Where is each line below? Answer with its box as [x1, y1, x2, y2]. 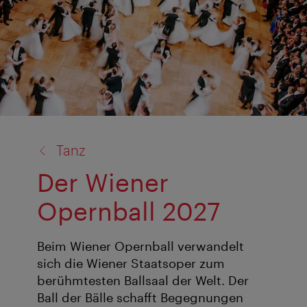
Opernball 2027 [37, 196, 220, 225]
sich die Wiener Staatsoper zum [37, 256, 225, 271]
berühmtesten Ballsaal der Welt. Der [37, 273, 249, 288]
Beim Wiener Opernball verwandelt [37, 238, 244, 254]
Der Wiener [37, 167, 169, 197]
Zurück [21, 127, 55, 140]
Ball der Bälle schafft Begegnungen [37, 290, 243, 306]
